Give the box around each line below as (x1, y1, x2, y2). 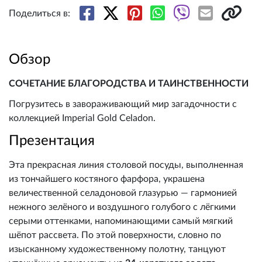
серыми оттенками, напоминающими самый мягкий (9, 216, 233, 226)
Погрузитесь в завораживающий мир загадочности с (9, 99, 237, 109)
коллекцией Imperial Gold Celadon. (9, 113, 156, 123)
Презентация (9, 134, 95, 149)
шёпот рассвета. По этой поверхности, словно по (9, 230, 221, 240)
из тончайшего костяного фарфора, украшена (9, 174, 205, 184)
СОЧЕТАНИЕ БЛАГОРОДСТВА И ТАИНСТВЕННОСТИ (9, 79, 249, 88)
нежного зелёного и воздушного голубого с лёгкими (9, 202, 236, 212)
